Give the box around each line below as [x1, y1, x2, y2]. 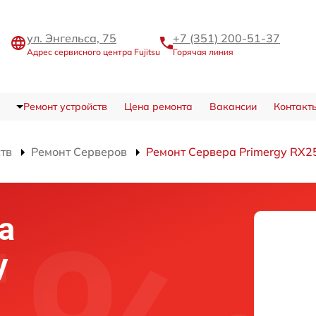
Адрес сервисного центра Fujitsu [27, 46, 160, 57]
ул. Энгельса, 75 [27, 30, 116, 45]
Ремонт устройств [23, 100, 107, 113]
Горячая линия [173, 46, 233, 57]
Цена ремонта [123, 100, 193, 113]
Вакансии [209, 100, 257, 113]
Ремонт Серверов [31, 145, 127, 159]
